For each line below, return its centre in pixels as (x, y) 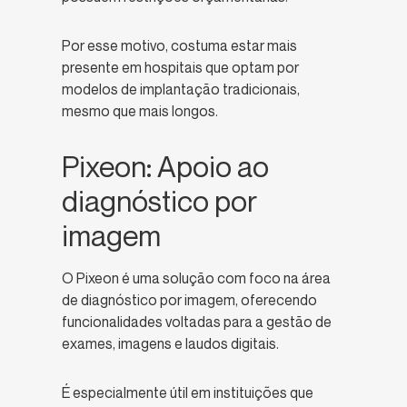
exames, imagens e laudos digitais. (170, 344)
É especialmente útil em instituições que (188, 393)
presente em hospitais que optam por (180, 68)
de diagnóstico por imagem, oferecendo (189, 300)
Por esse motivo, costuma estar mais (179, 46)
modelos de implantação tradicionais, (181, 89)
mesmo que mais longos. (140, 111)
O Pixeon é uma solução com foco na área (196, 278)
